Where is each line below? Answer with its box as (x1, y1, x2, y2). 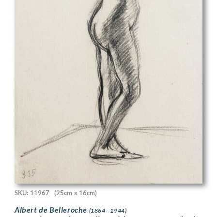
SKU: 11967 (15, 188, 49, 197)
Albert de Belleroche (15, 205, 89, 215)
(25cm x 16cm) (54, 188, 97, 197)
